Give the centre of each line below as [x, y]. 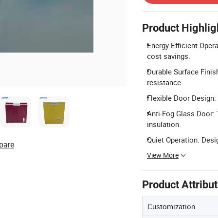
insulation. [164, 124]
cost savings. [169, 56]
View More [163, 155]
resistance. [165, 82]
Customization [171, 206]
